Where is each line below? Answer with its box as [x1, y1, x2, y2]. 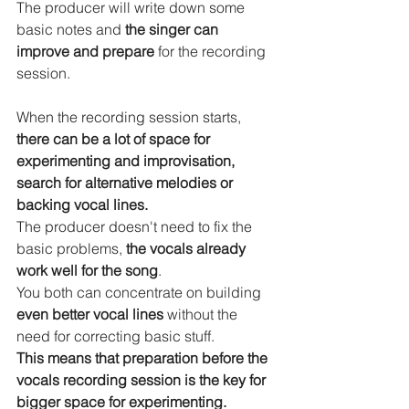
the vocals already [126, 238, 249, 257]
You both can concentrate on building [16, 282, 265, 301]
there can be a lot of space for [16, 129, 214, 148]
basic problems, [16, 238, 126, 257]
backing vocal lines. [16, 194, 148, 214]
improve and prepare [16, 41, 154, 60]
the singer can [125, 19, 222, 38]
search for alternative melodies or [16, 173, 236, 192]
